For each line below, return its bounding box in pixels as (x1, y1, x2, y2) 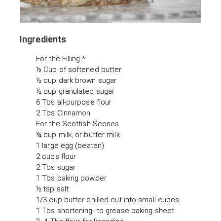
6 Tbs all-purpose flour (36, 98, 112, 107)
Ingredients (20, 34, 67, 45)
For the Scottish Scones (36, 119, 119, 129)
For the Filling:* (36, 54, 85, 64)
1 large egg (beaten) (36, 141, 104, 150)
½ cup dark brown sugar (36, 76, 117, 85)
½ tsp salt (36, 184, 69, 194)
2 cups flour (36, 152, 76, 161)
